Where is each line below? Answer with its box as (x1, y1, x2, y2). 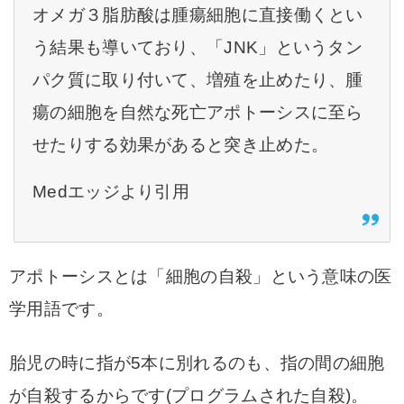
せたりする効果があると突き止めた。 (32, 135, 329, 154)
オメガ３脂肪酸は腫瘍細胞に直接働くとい (32, 5, 363, 24)
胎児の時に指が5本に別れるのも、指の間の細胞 (9, 353, 385, 372)
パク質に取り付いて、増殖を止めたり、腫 (32, 70, 363, 89)
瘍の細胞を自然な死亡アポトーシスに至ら (32, 103, 363, 122)
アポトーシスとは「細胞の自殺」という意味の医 (9, 267, 392, 286)
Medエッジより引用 (32, 182, 189, 201)
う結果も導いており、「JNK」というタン (32, 38, 363, 57)
